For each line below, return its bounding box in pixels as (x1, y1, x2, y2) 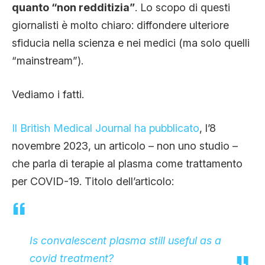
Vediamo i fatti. (12, 88, 84, 101)
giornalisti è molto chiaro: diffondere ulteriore (12, 18, 229, 31)
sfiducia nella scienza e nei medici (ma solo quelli (12, 36, 250, 49)
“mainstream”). (12, 54, 83, 67)
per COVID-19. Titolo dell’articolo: (12, 174, 174, 188)
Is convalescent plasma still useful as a (30, 234, 221, 247)
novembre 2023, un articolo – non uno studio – (12, 139, 238, 152)
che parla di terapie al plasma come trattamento (12, 157, 243, 170)
